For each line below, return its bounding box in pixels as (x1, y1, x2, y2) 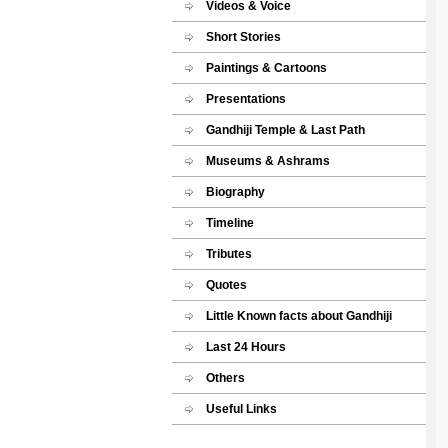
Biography (206, 185, 265, 199)
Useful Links (206, 402, 277, 416)
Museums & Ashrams (206, 154, 330, 168)
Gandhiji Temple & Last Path (206, 123, 365, 137)
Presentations (206, 92, 286, 106)
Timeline (206, 216, 254, 230)
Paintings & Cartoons (206, 61, 327, 75)
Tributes (206, 247, 252, 261)
